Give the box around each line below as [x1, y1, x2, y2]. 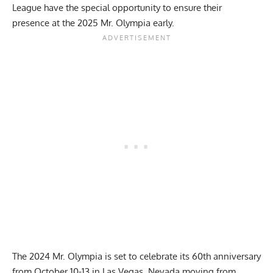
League [12, 2, 41, 14]
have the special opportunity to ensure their [41, 2, 222, 14]
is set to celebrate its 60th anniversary [102, 250, 261, 263]
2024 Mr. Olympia [29, 250, 102, 263]
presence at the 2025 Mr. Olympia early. [12, 17, 174, 29]
